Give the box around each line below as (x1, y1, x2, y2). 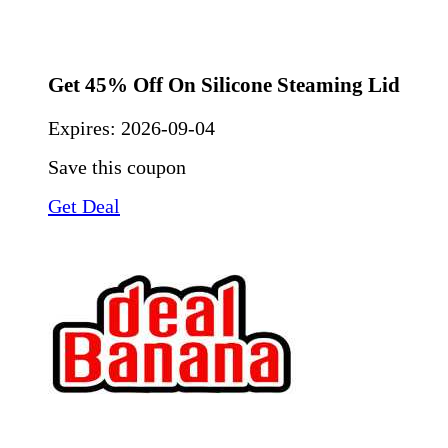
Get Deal (48, 194, 120, 217)
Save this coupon (48, 155, 186, 178)
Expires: (48, 116, 121, 139)
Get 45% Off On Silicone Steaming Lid (48, 73, 400, 98)
